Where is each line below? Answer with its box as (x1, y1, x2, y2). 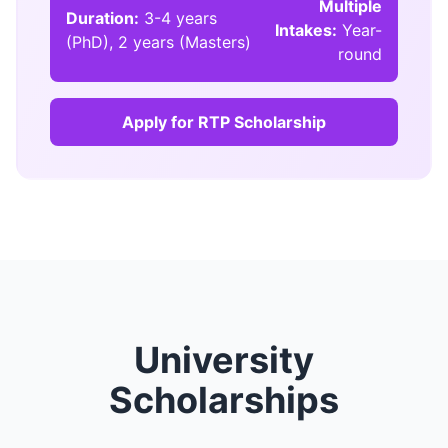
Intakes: (275, 20, 337, 40)
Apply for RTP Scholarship (122, 112, 326, 132)
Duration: (66, 8, 139, 28)
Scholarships (109, 378, 339, 422)
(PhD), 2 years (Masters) (66, 32, 251, 52)
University (134, 338, 314, 382)
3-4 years (139, 8, 217, 28)
